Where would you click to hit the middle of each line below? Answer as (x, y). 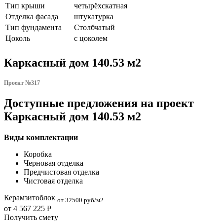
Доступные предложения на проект (99, 103)
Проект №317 (22, 83)
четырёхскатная (101, 5)
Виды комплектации (41, 137)
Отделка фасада (32, 16)
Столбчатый (94, 27)
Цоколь (18, 38)
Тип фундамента (34, 27)
